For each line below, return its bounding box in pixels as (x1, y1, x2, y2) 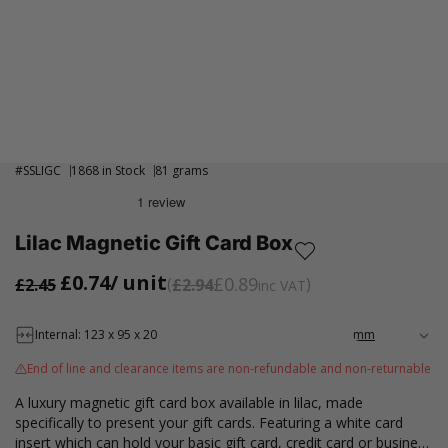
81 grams (155, 162, 208, 179)
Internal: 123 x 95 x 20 (35, 326, 157, 343)
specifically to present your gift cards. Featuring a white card (15, 413, 403, 432)
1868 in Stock (71, 162, 145, 179)
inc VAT (258, 276, 306, 295)
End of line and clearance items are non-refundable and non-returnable (27, 360, 431, 377)
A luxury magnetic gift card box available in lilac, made (15, 393, 363, 412)
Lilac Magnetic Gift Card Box (15, 231, 293, 255)
